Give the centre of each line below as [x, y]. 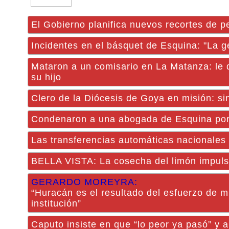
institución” [56, 203]
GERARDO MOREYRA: [86, 182]
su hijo [46, 77]
